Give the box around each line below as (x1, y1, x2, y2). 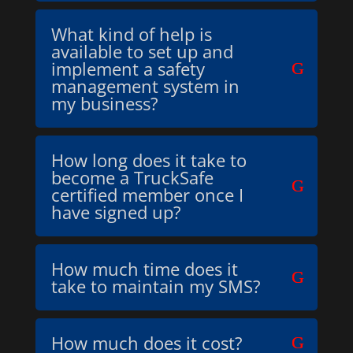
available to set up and (50, 39, 233, 63)
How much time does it (50, 257, 238, 281)
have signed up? (50, 200, 181, 224)
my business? (50, 91, 158, 115)
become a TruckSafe (50, 165, 214, 189)
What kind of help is (50, 22, 212, 46)
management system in (50, 74, 240, 98)
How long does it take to (50, 148, 247, 172)
